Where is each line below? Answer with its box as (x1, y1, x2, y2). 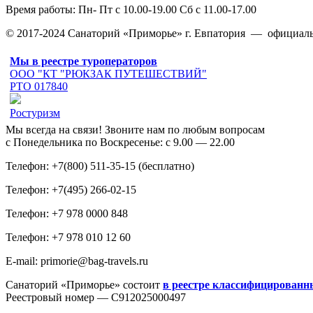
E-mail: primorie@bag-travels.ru (6, 255, 148, 268)
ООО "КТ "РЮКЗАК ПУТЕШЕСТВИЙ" (10, 68, 207, 80)
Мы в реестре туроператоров (10, 55, 157, 68)
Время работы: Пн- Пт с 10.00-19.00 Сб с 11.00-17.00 (6, 3, 256, 16)
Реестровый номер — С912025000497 (6, 291, 186, 304)
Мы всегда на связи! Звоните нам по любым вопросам (6, 124, 265, 136)
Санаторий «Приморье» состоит (6, 279, 163, 291)
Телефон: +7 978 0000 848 (6, 208, 128, 220)
